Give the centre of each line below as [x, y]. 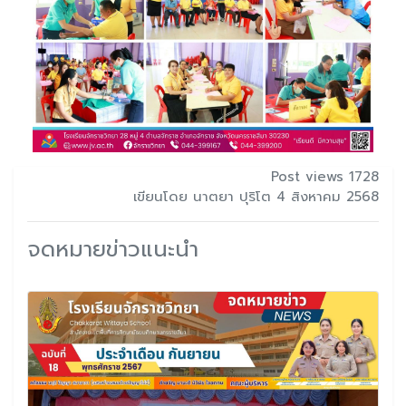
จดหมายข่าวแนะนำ [113, 249]
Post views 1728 [325, 176]
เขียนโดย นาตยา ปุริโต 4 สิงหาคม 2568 [256, 196]
